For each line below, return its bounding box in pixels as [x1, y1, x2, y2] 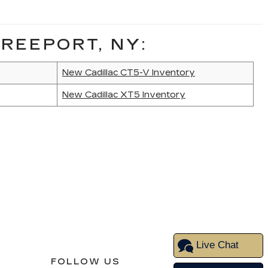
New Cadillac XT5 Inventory [62, 90, 185, 100]
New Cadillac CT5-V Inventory [62, 68, 195, 78]
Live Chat [196, 239, 239, 251]
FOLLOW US [50, 257, 121, 267]
